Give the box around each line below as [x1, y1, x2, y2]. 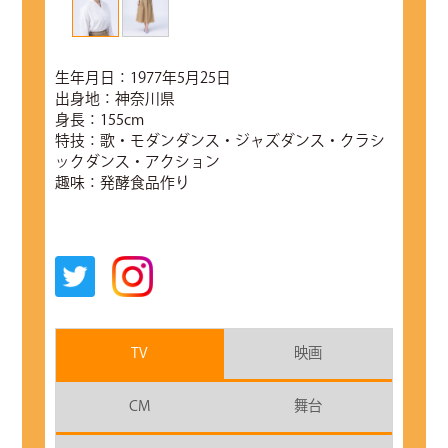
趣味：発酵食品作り [54, 173, 190, 195]
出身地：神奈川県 [54, 89, 175, 111]
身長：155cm [54, 110, 144, 132]
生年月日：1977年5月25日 [54, 68, 231, 90]
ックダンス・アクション [54, 152, 220, 174]
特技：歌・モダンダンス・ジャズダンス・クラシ [54, 131, 385, 153]
